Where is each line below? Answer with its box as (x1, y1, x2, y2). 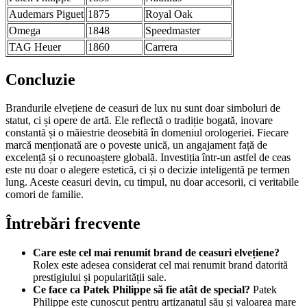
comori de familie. (5, 188, 84, 201)
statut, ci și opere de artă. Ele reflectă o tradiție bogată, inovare (5, 114, 273, 127)
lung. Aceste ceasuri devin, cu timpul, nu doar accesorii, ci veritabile (5, 176, 299, 188)
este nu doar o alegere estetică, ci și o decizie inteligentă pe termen (5, 164, 290, 176)
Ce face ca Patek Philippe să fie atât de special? (33, 284, 250, 296)
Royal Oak (145, 8, 193, 20)
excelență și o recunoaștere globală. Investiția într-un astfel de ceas (5, 151, 291, 164)
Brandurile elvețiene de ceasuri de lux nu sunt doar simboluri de (5, 102, 280, 114)
